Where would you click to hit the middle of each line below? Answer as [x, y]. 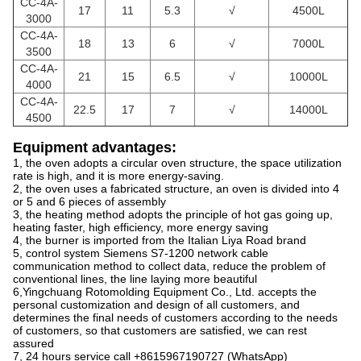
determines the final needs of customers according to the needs [175, 317]
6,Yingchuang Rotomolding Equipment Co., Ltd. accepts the [165, 292]
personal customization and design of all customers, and [156, 305]
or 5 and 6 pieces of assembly [89, 201]
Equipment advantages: [95, 147]
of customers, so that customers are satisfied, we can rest [160, 330]
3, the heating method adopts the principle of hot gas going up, [173, 214]
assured [33, 343]
